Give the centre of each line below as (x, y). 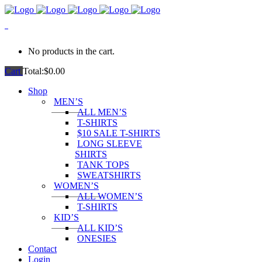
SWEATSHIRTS (109, 175)
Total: (33, 71)
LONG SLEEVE (110, 144)
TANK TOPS (103, 165)
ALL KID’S (100, 228)
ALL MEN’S (102, 112)
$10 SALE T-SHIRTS (119, 133)
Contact (42, 249)
